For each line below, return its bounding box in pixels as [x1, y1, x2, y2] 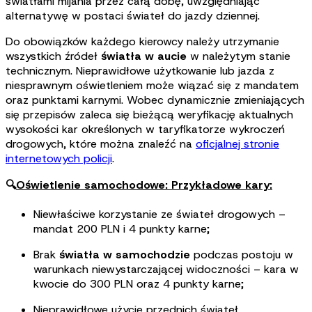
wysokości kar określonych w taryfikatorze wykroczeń [6, 122, 285, 137]
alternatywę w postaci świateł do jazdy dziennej [6, 8, 258, 24]
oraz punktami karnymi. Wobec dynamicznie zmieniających [6, 93, 304, 108]
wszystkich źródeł [6, 49, 97, 64]
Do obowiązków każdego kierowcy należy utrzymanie [6, 34, 279, 49]
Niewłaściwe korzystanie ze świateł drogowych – [33, 207, 286, 222]
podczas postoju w [194, 247, 293, 263]
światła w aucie [97, 49, 187, 64]
